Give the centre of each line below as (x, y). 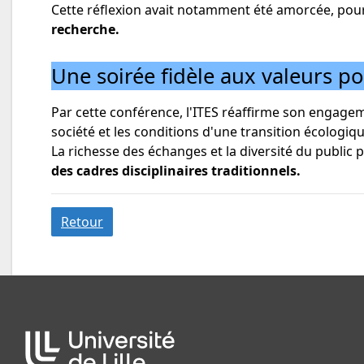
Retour (82, 221)
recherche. (85, 29)
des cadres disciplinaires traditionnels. (176, 170)
